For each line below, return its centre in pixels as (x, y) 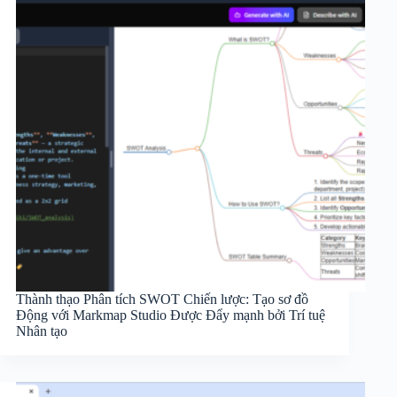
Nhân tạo (42, 331)
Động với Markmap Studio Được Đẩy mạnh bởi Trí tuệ (171, 315)
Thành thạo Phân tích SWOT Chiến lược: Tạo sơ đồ (162, 299)
